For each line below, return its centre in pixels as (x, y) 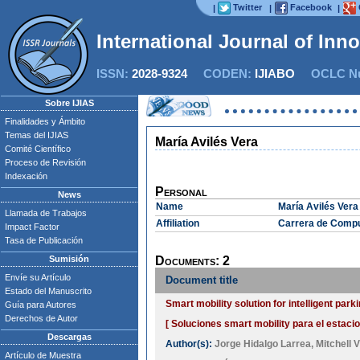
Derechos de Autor (41, 318)
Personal (181, 192)
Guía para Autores (41, 305)
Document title (202, 280)
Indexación (26, 176)
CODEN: (221, 74)
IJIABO (275, 74)
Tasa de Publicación (44, 240)
